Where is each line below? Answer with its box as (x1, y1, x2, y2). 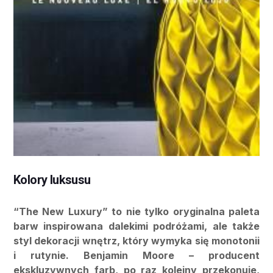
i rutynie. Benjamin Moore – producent (13, 249, 260, 262)
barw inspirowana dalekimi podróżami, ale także (13, 220, 260, 233)
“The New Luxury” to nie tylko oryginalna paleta (13, 205, 260, 218)
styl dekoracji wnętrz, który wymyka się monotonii (13, 235, 260, 247)
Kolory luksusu (13, 172, 91, 188)
